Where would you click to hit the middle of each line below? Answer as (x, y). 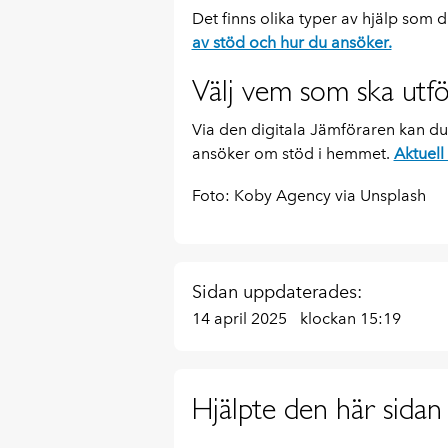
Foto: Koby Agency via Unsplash (308, 195)
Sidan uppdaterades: (276, 292)
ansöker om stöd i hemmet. (292, 153)
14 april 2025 (241, 318)
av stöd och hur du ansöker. (291, 42)
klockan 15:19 (350, 318)
